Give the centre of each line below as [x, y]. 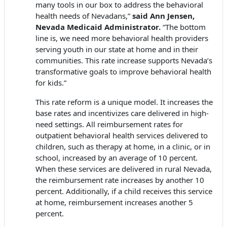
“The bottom [183, 27]
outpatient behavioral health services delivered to [122, 136]
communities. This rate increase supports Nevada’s [124, 61]
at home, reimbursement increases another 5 [114, 202]
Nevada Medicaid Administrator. [98, 27]
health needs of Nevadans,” [84, 16]
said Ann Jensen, [163, 16]
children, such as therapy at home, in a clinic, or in [123, 147]
